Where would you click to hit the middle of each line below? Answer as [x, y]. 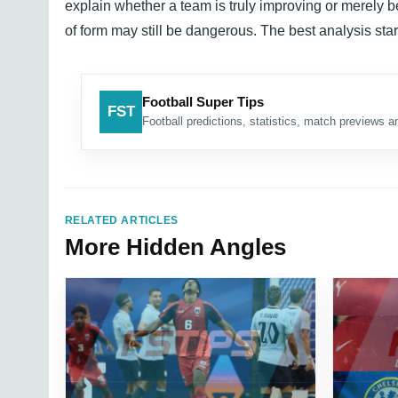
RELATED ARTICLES [122, 220]
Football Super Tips [203, 101]
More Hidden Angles [175, 247]
